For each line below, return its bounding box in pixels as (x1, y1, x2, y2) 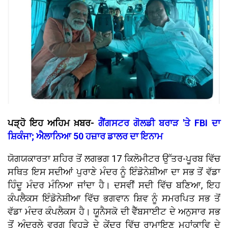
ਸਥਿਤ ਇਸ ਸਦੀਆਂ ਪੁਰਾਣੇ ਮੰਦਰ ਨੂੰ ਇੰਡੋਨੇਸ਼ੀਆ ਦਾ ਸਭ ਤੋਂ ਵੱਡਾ (8, 166, 220, 178)
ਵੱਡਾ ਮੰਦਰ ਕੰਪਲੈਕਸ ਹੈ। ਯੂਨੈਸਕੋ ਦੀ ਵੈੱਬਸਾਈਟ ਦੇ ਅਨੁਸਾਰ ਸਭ (8, 206, 220, 217)
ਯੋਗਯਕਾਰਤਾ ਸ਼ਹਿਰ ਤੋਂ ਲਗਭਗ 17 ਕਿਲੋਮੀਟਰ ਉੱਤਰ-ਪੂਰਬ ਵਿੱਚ (8, 153, 220, 164)
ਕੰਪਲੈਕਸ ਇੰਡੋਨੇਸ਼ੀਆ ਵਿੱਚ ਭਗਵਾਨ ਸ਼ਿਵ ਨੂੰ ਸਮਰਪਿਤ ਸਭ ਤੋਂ (8, 193, 220, 204)
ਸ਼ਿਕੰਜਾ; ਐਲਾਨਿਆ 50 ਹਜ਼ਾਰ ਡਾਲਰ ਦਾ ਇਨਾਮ (8, 131, 165, 142)
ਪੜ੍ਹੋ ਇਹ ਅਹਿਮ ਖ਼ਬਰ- (8, 118, 98, 129)
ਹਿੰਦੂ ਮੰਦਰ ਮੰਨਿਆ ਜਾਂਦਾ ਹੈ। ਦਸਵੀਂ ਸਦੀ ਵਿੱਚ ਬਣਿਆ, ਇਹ (8, 180, 220, 191)
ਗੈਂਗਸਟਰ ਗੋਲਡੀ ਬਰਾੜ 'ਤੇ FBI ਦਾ (98, 118, 220, 129)
